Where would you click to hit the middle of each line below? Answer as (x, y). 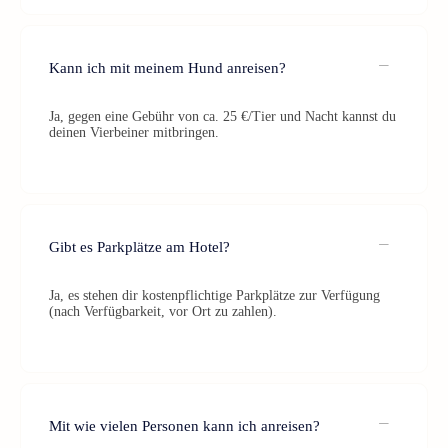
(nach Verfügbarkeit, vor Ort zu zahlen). (163, 311)
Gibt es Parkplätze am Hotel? (139, 246)
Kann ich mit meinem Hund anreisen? (167, 67)
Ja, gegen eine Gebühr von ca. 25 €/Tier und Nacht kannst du (222, 116)
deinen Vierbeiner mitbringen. (134, 132)
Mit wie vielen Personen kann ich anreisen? (184, 425)
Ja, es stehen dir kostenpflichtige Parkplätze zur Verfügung (214, 295)
